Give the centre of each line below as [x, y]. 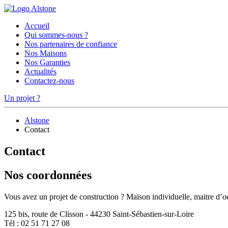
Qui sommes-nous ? [56, 35]
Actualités [40, 72]
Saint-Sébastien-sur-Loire [153, 214]
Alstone [37, 120]
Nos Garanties [47, 62]
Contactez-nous [49, 81]
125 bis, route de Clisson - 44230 [57, 214]
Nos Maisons [46, 53]
